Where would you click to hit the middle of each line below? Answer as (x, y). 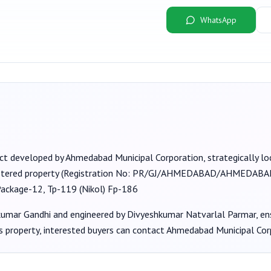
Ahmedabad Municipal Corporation (134, 157)
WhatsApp (219, 20)
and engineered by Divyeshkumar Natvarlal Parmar (153, 214)
